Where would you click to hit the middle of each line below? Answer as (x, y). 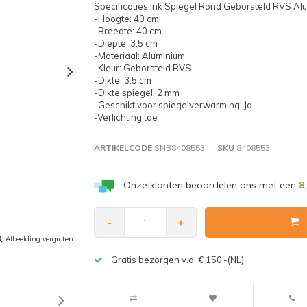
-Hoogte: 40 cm (126, 18)
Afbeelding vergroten (39, 238)
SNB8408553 (178, 147)
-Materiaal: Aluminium (139, 55)
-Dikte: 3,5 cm (122, 80)
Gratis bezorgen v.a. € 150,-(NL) (177, 260)
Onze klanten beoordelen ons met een (211, 185)
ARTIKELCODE (123, 147)
